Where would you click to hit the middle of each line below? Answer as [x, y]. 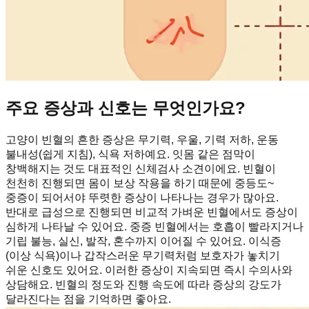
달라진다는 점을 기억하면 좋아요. [88, 299]
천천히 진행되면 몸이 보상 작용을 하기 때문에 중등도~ [140, 183]
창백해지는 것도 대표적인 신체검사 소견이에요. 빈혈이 [141, 169]
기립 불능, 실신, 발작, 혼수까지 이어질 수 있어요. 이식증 [143, 241]
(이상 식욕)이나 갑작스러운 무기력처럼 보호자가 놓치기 [143, 256]
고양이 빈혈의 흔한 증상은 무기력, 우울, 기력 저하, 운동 [142, 140]
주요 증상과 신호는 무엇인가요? [126, 108]
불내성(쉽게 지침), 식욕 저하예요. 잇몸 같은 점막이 [130, 154]
